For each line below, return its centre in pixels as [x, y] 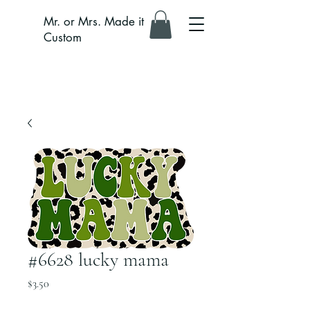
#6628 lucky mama [98, 259]
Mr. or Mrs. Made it [94, 21]
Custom [63, 37]
